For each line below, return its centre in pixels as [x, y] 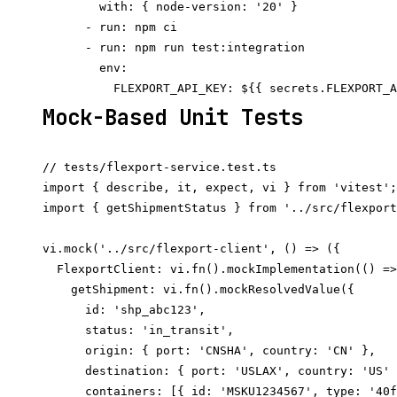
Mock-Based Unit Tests [173, 118]
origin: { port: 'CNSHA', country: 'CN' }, [209, 351]
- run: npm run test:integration [174, 48]
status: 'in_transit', [138, 331]
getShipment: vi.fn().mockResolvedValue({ [198, 290]
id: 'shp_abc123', [124, 310]
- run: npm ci [110, 27]
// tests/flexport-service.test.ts [160, 167]
